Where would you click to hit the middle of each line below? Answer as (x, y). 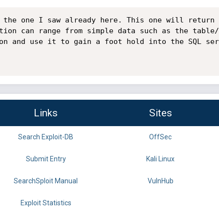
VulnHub (160, 181)
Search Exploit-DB (46, 137)
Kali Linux (160, 159)
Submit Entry (46, 159)
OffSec (160, 137)
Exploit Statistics (46, 203)
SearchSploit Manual (46, 181)
